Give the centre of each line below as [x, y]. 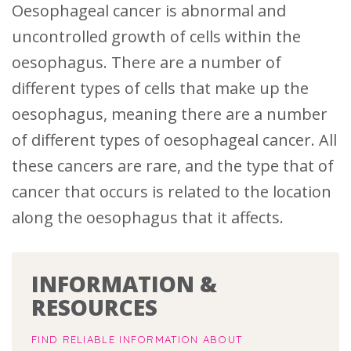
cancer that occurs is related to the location [172, 191]
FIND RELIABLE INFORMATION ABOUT [137, 339]
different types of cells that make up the [160, 88]
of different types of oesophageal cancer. [165, 139]
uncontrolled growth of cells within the [156, 36]
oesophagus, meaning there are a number [170, 114]
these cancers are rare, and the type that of [173, 165]
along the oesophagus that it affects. [150, 217]
